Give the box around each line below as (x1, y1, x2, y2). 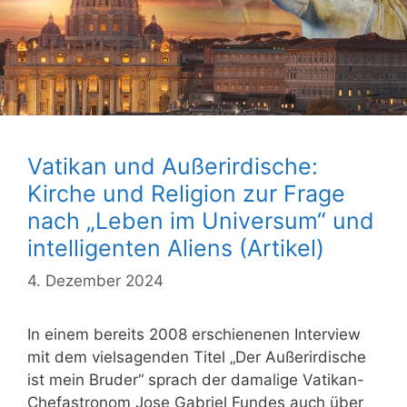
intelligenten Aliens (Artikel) (27, 234, 324, 263)
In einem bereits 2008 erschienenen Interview (27, 324, 361, 343)
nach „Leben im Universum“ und (27, 207, 374, 235)
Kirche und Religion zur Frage (27, 180, 345, 208)
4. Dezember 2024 (27, 271, 164, 290)
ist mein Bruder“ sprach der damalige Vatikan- (27, 370, 364, 389)
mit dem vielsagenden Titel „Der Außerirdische (27, 347, 366, 366)
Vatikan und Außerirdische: (27, 153, 318, 181)
